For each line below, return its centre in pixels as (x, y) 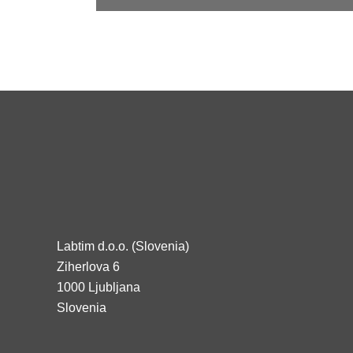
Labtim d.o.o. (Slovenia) (123, 246)
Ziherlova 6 (88, 267)
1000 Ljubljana (98, 287)
